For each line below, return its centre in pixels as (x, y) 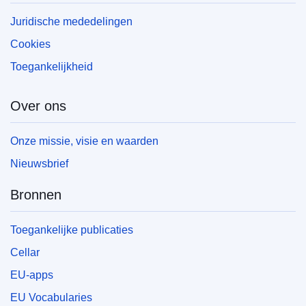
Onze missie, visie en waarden (84, 141)
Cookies (30, 44)
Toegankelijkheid (52, 66)
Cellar (25, 252)
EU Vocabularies (51, 297)
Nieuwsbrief (39, 163)
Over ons (38, 106)
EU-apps (32, 275)
